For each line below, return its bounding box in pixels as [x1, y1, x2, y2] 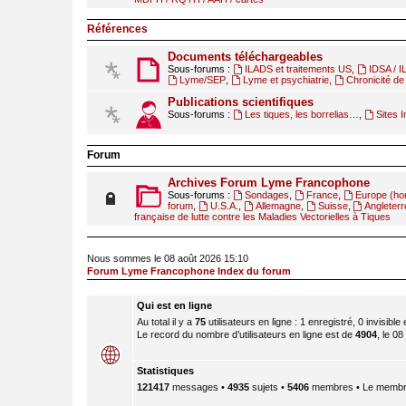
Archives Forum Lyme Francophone [168, 176, 370, 189]
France [305, 189, 338, 200]
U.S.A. [209, 200, 238, 211]
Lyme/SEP [179, 74, 226, 85]
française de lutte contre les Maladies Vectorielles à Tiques [134, 211, 391, 222]
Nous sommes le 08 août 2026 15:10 [87, 253, 248, 264]
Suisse [317, 200, 348, 211]
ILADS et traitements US [244, 63, 352, 74]
